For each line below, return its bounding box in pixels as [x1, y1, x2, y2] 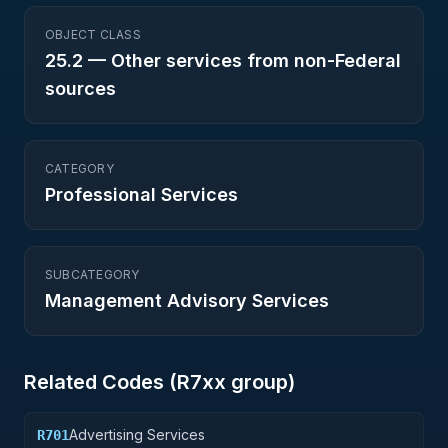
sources [45, 78, 116, 99]
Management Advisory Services [45, 290, 329, 311]
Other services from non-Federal [111, 50, 401, 71]
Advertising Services [69, 426, 205, 443]
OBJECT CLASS [45, 27, 141, 42]
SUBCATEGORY [45, 267, 140, 282]
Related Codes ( [24, 370, 177, 394]
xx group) [202, 370, 295, 394]
